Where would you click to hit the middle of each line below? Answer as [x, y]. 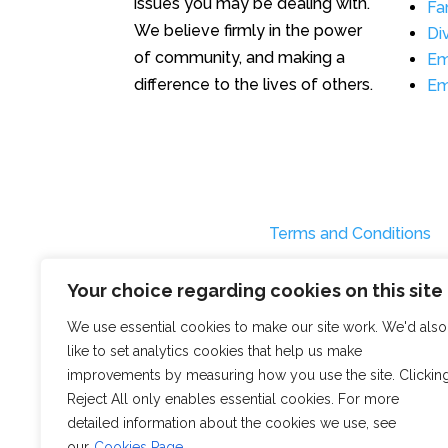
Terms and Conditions [350, 233]
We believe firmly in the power [248, 31]
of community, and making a [240, 58]
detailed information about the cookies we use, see [231, 423]
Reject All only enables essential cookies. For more [233, 399]
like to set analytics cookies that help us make [214, 351]
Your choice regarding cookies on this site [255, 290]
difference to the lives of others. [254, 85]
